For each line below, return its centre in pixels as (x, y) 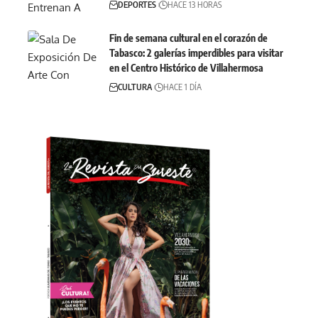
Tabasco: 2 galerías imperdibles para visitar (196, 53)
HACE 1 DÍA (182, 87)
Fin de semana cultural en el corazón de (188, 38)
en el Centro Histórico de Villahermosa (186, 67)
